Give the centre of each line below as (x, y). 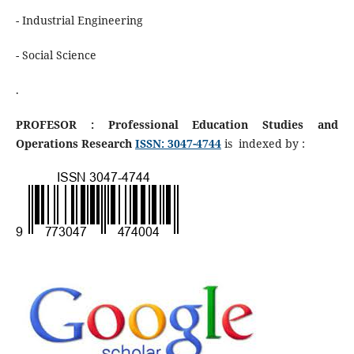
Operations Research (73, 143)
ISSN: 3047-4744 (178, 143)
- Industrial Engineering (81, 20)
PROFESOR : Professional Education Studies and (177, 124)
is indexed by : (263, 143)
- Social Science (56, 55)
